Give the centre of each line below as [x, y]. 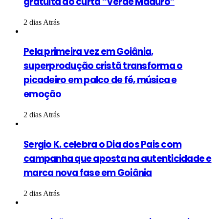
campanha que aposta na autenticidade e [118, 158]
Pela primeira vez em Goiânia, [88, 52]
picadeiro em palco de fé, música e [100, 80]
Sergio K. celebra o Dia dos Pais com [103, 144]
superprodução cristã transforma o [103, 66]
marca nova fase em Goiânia [88, 173]
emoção [43, 94]
